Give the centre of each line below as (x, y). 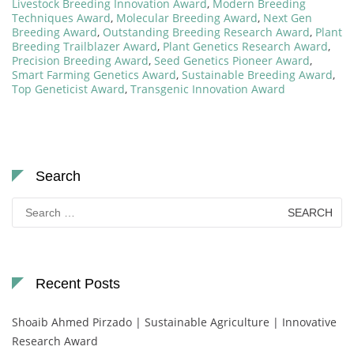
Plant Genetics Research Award (245, 46)
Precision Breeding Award (80, 60)
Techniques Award (61, 17)
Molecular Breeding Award (187, 17)
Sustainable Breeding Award (257, 74)
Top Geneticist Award (68, 88)
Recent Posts (78, 283)
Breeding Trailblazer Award (85, 46)
